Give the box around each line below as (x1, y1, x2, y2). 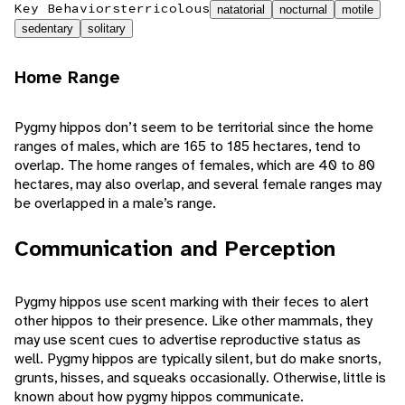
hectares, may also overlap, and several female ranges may (14, 174, 381, 194)
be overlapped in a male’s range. (14, 193, 216, 213)
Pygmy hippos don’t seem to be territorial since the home (14, 118, 373, 137)
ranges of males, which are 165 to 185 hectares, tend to (14, 137, 361, 156)
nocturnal (279, 3, 327, 17)
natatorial (217, 3, 265, 17)
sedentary (22, 22, 73, 36)
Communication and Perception (14, 234, 335, 264)
